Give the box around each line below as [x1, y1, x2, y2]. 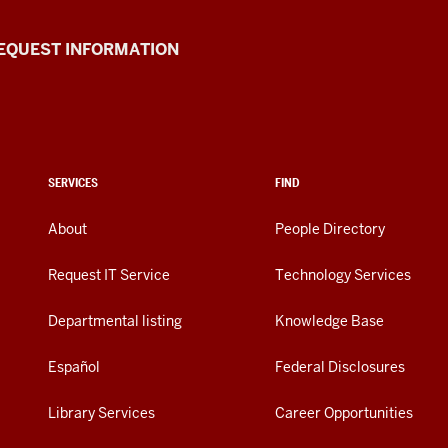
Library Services [48, 404, 155, 423]
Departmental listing [48, 312, 182, 331]
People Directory [275, 220, 385, 239]
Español [48, 358, 100, 377]
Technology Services [275, 266, 411, 285]
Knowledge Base [275, 312, 384, 331]
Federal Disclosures [275, 358, 405, 377]
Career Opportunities [275, 404, 413, 423]
